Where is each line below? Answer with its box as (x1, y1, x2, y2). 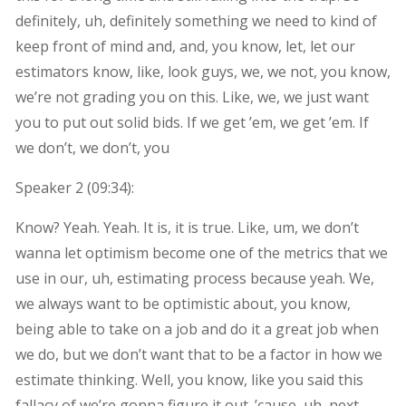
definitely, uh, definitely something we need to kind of (14, 10, 377, 31)
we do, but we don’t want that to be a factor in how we (14, 343, 382, 364)
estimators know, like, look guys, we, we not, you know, (14, 61, 391, 82)
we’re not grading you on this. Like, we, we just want (14, 86, 369, 107)
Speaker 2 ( (14, 177, 92, 198)
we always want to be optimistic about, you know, (14, 293, 351, 314)
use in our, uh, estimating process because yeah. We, (14, 267, 374, 288)
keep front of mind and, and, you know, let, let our (14, 35, 355, 56)
